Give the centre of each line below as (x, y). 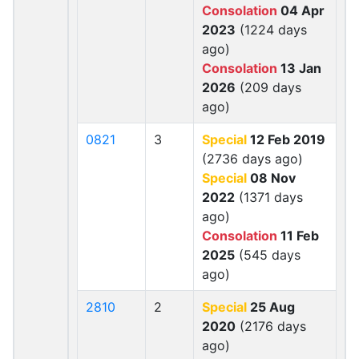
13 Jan (299, 68)
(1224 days (271, 30)
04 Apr (301, 10)
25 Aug (271, 307)
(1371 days (269, 197)
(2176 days (271, 326)
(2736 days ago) (252, 159)
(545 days (268, 255)
